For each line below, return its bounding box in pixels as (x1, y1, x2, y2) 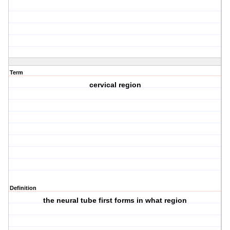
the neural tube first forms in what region (43, 196, 187, 205)
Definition (10, 185, 36, 191)
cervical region (89, 81, 141, 89)
